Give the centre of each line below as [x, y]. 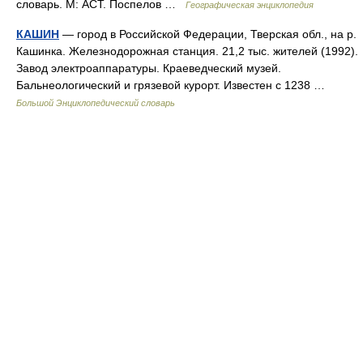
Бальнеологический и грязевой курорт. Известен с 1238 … [174, 85]
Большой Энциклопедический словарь [96, 103]
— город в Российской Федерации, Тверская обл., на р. [208, 34]
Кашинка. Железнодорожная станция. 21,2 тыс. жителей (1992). [187, 51]
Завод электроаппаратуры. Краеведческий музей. [149, 68]
